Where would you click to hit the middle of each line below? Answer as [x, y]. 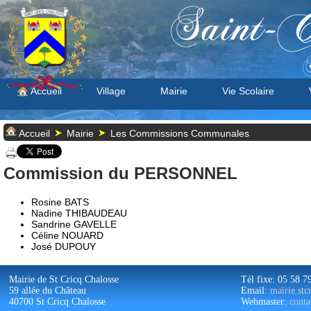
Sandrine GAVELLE [74, 224]
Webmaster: [265, 302]
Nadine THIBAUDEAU [79, 213]
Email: [255, 291]
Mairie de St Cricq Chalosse [64, 279]
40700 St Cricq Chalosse [57, 302]
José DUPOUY [64, 246]
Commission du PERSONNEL [120, 173]
